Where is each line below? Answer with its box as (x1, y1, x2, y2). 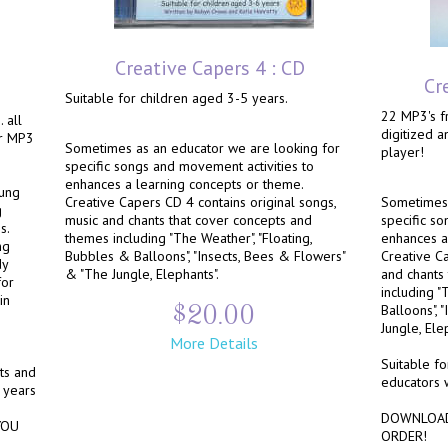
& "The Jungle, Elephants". (65, 265, 219, 283)
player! (381, 143, 424, 161)
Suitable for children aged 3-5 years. (65, 89, 288, 107)
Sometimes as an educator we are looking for (65, 139, 340, 157)
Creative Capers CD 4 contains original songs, (65, 193, 336, 211)
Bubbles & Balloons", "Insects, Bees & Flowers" (65, 247, 345, 265)
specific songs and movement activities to (65, 157, 314, 175)
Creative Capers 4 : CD (115, 55, 305, 81)
